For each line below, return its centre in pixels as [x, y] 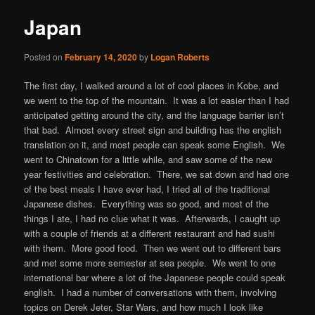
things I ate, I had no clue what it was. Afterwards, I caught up [152, 218]
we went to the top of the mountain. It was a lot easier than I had [157, 100]
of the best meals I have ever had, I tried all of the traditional [147, 188]
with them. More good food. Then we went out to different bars [153, 247]
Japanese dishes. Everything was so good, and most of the [147, 203]
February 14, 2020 [101, 57]
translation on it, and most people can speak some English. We [155, 144]
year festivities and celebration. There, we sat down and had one [157, 174]
